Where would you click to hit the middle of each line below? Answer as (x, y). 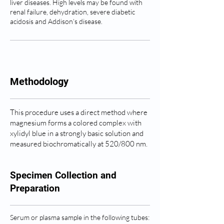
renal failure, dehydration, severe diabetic (72, 12)
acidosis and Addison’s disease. (56, 21)
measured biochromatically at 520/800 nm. (79, 144)
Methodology (39, 81)
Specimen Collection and (63, 175)
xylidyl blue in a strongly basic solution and (77, 133)
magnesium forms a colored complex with (76, 123)
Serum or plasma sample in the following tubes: (80, 217)
